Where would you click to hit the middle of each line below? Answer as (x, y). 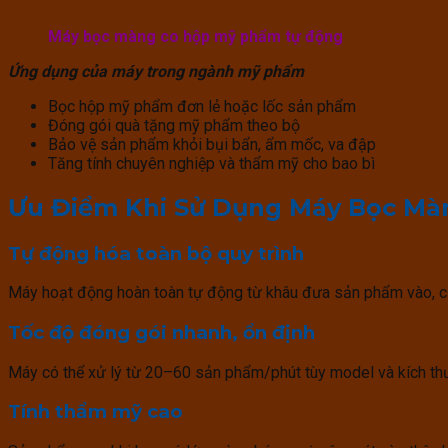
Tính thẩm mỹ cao (95, 412)
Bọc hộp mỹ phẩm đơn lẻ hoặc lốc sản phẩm (202, 106)
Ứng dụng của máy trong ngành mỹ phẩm (156, 71)
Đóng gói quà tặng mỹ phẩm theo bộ (174, 125)
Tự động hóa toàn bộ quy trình (156, 253)
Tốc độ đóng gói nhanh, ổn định (161, 333)
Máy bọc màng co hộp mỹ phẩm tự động (195, 36)
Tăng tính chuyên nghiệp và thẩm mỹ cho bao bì (211, 163)
